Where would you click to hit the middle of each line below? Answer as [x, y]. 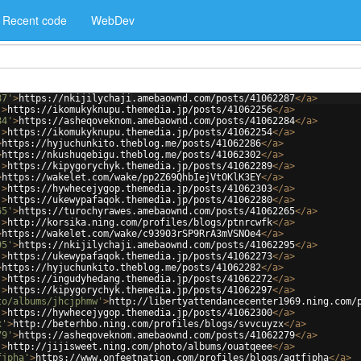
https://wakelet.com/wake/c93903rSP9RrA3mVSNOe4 [131, 234]
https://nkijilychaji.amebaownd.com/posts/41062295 [157, 245]
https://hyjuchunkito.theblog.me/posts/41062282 [131, 268]
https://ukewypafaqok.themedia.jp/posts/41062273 [140, 256]
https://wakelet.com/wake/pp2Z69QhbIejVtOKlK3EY [131, 177]
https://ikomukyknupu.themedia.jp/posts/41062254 [140, 132]
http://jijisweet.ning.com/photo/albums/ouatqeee [140, 346]
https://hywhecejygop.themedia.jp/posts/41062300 [140, 313]
